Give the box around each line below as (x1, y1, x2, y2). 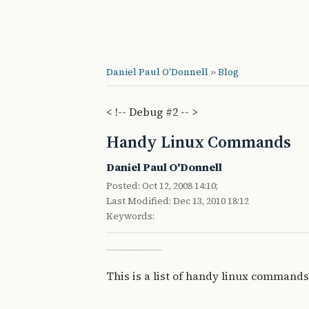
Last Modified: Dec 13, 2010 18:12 (106, 195, 249, 208)
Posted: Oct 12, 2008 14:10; (106, 179, 218, 192)
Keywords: (106, 210, 154, 223)
